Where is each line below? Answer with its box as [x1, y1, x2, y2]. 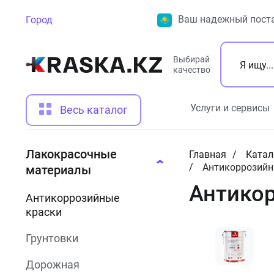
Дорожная [26, 258, 80, 271]
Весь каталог [60, 103, 128, 116]
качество [173, 64, 210, 75]
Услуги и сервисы [190, 102, 270, 114]
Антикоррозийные [26, 191, 120, 204]
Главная [188, 149, 226, 160]
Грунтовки [26, 232, 78, 245]
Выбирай [173, 54, 210, 64]
